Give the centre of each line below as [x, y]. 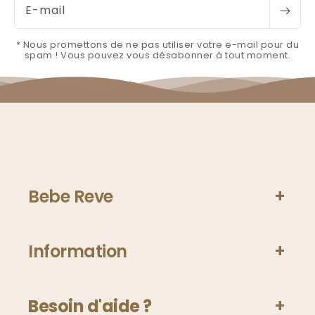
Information [78, 251]
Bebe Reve [71, 197]
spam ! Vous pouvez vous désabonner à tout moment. [157, 55]
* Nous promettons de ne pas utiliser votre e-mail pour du [157, 45]
